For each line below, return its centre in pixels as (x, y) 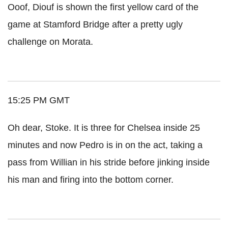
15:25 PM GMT (39, 100)
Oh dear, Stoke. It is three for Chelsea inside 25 (104, 127)
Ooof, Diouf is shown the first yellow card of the (103, 7)
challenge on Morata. (50, 41)
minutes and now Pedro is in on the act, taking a (105, 145)
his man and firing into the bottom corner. (91, 179)
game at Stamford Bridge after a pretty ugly (95, 24)
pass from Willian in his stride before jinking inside (109, 162)
